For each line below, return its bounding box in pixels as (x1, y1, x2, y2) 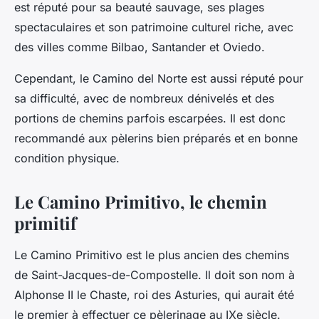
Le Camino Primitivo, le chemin (14, 190, 267, 214)
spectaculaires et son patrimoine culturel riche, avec (14, 20, 293, 35)
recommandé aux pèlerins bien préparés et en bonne (14, 131, 298, 146)
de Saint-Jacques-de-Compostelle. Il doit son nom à (14, 268, 295, 283)
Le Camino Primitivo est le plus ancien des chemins (14, 248, 289, 263)
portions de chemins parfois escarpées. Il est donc (14, 111, 286, 126)
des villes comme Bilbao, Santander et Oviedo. (14, 40, 265, 55)
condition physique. (14, 151, 120, 166)
